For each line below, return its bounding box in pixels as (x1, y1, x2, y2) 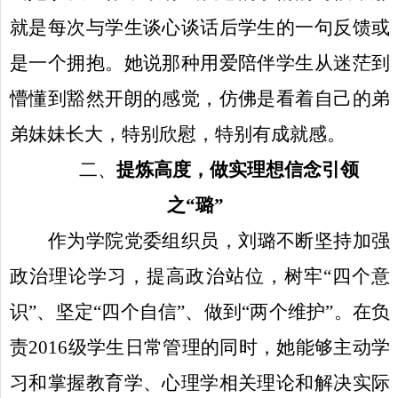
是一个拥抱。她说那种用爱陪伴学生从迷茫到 (10, 52, 390, 74)
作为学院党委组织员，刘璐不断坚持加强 (48, 229, 390, 251)
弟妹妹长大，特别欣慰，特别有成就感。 (10, 123, 346, 145)
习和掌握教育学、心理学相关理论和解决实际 (10, 371, 390, 394)
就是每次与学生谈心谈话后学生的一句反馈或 (10, 16, 390, 38)
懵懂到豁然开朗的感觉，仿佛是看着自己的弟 (10, 87, 390, 109)
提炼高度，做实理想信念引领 (116, 158, 359, 180)
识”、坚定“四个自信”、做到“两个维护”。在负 (10, 300, 390, 322)
